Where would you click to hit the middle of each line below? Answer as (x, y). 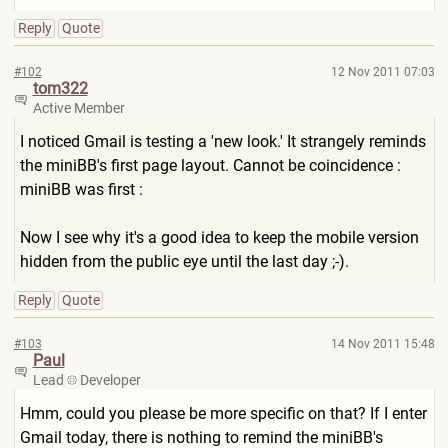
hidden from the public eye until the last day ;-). (184, 261)
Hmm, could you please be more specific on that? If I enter (223, 413)
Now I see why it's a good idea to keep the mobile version (219, 237)
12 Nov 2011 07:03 (382, 72)
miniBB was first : (81, 189)
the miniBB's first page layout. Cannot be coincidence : (210, 165)
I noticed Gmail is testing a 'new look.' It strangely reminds (222, 141)
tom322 (60, 88)
